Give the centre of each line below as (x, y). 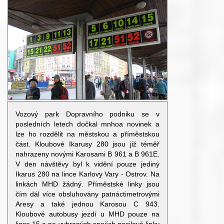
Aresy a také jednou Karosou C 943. (87, 204)
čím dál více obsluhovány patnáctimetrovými (87, 194)
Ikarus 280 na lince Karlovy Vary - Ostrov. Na (87, 174)
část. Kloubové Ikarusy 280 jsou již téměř (87, 144)
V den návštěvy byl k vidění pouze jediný (87, 164)
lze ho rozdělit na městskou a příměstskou (87, 134)
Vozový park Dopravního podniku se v (87, 114)
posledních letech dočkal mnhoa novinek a (87, 124)
